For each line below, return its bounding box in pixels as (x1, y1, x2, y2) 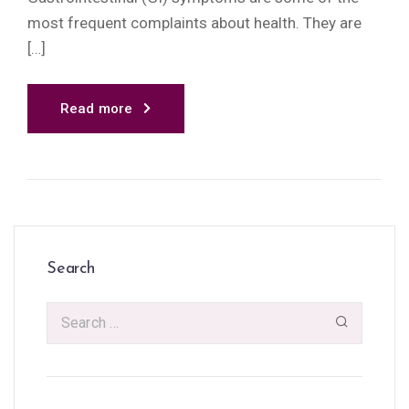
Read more (60, 100, 133, 117)
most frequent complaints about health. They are (27, 13, 362, 32)
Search (47, 259, 95, 278)
